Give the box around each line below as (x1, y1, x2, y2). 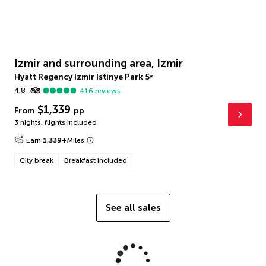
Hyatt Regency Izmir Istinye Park (14, 72, 143, 82)
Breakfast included (64, 156, 127, 164)
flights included (45, 118, 97, 126)
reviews (93, 86, 121, 95)
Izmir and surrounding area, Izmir (14, 57, 183, 70)
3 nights (14, 118, 41, 126)
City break (20, 156, 53, 164)
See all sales (105, 202, 161, 213)
